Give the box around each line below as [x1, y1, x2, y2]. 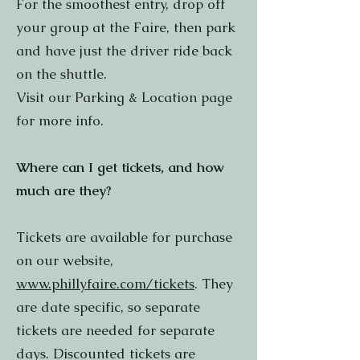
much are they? [16, 182, 112, 199]
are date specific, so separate [16, 298, 200, 316]
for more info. [16, 112, 108, 129]
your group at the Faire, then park [16, 18, 235, 36]
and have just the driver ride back [16, 42, 232, 59]
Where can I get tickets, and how [16, 158, 224, 176]
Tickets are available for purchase [16, 228, 232, 246]
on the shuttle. [16, 65, 107, 83]
